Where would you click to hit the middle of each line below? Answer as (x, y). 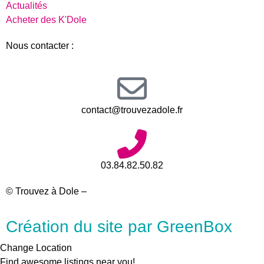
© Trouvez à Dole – (47, 191)
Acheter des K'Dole (46, 20)
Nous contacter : (41, 46)
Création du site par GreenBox (119, 227)
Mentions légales (125, 191)
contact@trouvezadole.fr (132, 110)
